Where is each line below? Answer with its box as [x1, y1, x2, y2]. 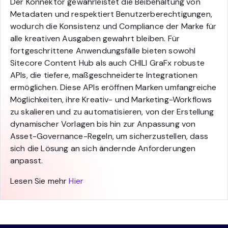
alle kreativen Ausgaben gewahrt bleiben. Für [10, 33, 180, 44]
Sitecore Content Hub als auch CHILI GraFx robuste [10, 58, 205, 68]
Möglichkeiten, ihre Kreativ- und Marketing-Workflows [10, 94, 212, 105]
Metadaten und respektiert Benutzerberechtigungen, [10, 9, 212, 19]
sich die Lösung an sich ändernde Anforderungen [10, 143, 196, 154]
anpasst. [10, 155, 43, 166]
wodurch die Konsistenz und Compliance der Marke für [10, 21, 217, 32]
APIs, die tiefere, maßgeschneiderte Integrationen [10, 70, 197, 80]
